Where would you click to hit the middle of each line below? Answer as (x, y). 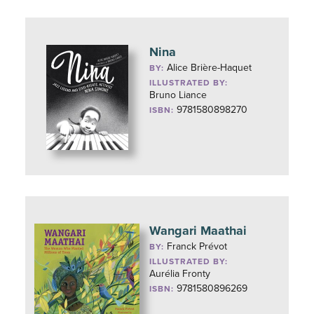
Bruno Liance (178, 95)
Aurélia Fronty (180, 274)
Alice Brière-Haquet (210, 68)
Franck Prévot (197, 246)
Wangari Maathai (198, 231)
